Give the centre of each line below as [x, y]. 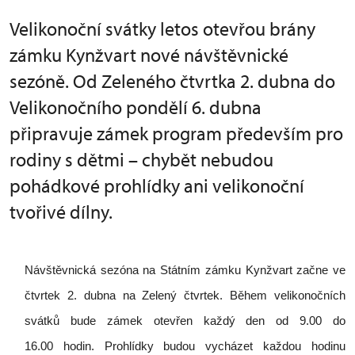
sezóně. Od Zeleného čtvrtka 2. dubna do [172, 81]
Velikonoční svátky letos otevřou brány [162, 29]
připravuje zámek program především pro [176, 133]
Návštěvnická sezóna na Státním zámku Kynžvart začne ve [185, 270]
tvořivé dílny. [61, 212]
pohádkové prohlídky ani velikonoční [157, 185]
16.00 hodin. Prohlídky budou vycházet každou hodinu [185, 346]
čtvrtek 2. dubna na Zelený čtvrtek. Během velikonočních [185, 296]
